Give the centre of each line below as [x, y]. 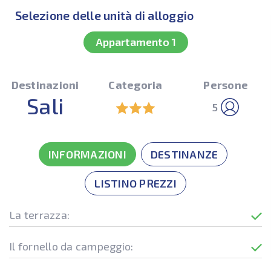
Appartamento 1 [135, 42]
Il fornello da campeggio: [71, 246]
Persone [226, 85]
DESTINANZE [184, 154]
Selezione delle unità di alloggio [105, 15]
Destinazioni [45, 85]
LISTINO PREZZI [135, 183]
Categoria [135, 85]
